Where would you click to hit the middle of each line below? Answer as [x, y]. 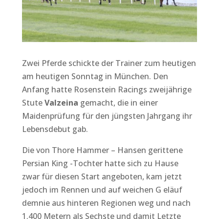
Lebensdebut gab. [55, 129]
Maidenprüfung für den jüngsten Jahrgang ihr [107, 116]
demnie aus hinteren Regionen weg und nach [106, 203]
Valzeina [61, 102]
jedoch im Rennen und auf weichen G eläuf [102, 189]
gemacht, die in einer [118, 102]
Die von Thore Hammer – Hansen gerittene [102, 150]
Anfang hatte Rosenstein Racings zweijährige [107, 89]
